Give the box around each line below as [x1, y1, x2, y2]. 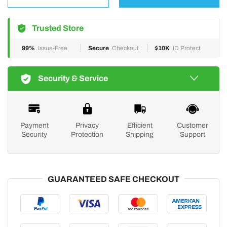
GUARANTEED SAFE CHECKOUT [48, 175, 179, 183]
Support [179, 131, 205, 138]
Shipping [126, 131, 154, 138]
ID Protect [173, 45, 201, 52]
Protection [70, 131, 103, 138]
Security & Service [38, 74, 108, 83]
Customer [176, 122, 208, 129]
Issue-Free [38, 45, 67, 52]
